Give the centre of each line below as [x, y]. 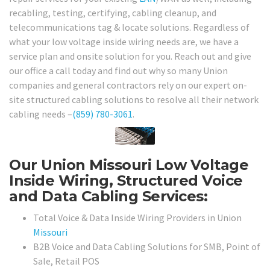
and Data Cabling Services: [108, 196]
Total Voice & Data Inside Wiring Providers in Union [137, 218]
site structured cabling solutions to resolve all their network [134, 99]
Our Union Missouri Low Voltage [129, 165]
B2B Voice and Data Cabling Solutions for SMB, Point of [147, 247]
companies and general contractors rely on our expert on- [128, 85]
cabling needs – [41, 114]
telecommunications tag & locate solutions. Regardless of [129, 27]
